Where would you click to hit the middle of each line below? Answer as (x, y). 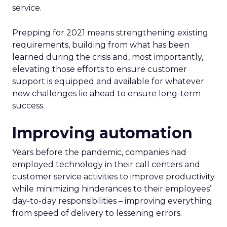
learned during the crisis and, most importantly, (108, 57)
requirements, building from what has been (101, 45)
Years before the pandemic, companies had (99, 152)
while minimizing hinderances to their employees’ (112, 189)
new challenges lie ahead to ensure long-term (106, 93)
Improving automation (102, 133)
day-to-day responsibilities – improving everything (112, 201)
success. (28, 106)
